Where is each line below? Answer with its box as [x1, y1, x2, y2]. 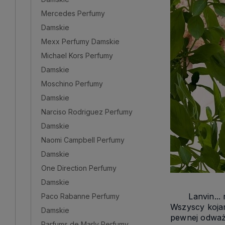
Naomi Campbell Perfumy [41, 135, 125, 144]
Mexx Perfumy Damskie [41, 37, 120, 46]
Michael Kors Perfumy [41, 51, 113, 60]
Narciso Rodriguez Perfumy [41, 107, 133, 116]
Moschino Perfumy [41, 79, 103, 88]
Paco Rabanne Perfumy [41, 191, 120, 200]
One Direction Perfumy [41, 163, 117, 172]
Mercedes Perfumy [41, 9, 105, 18]
